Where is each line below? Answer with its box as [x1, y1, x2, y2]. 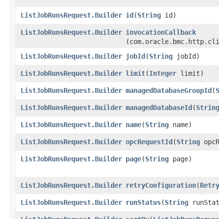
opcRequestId [126, 137, 173, 146]
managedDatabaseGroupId [126, 86, 212, 94]
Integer [149, 69, 176, 77]
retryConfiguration [126, 181, 196, 189]
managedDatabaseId [126, 103, 192, 111]
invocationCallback [126, 28, 196, 36]
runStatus [126, 198, 161, 206]
